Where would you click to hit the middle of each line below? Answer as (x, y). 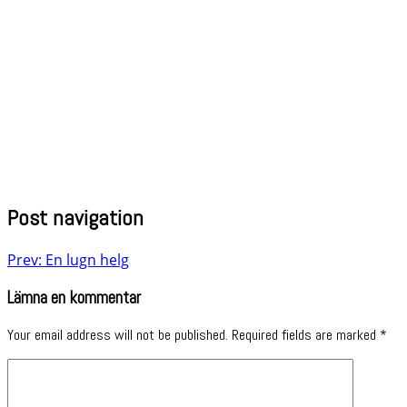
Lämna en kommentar (74, 298)
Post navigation (75, 217)
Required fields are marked (306, 335)
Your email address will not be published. (118, 335)
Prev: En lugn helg (68, 259)
